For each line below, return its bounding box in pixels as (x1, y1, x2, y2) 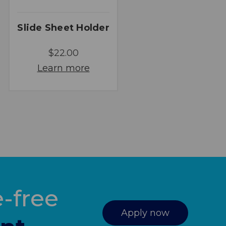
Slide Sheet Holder (17, 22, 109, 33)
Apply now (121, 207, 169, 219)
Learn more (37, 62, 90, 74)
